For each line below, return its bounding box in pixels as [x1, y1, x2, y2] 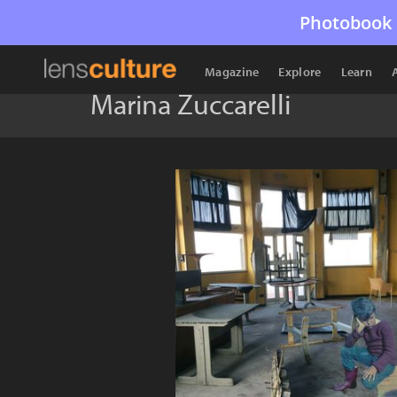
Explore [278, 64, 322, 80]
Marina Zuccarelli [90, 86, 291, 121]
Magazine [205, 64, 260, 80]
